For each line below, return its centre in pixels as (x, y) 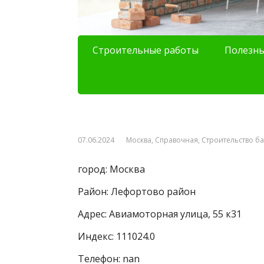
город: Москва (111, 169)
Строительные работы (145, 50)
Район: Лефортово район (137, 192)
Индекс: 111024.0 (116, 237)
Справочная (176, 140)
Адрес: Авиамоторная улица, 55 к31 (160, 214)
